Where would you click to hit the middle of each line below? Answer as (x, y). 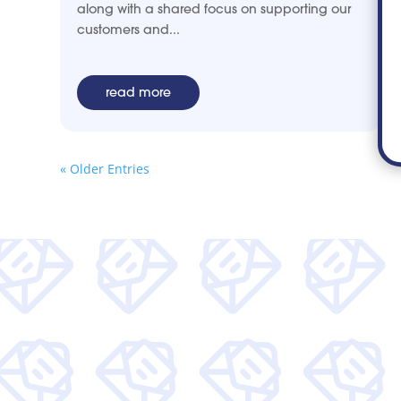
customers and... (129, 29)
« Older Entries (105, 168)
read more (139, 92)
